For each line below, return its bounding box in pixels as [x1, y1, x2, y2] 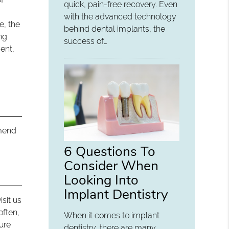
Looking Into [64, 171, 139, 190]
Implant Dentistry [64, 185, 169, 204]
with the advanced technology [64, 11, 177, 21]
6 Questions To [64, 142, 156, 161]
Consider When [64, 156, 159, 175]
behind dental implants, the [64, 24, 166, 34]
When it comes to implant [64, 211, 160, 221]
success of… [64, 36, 108, 46]
